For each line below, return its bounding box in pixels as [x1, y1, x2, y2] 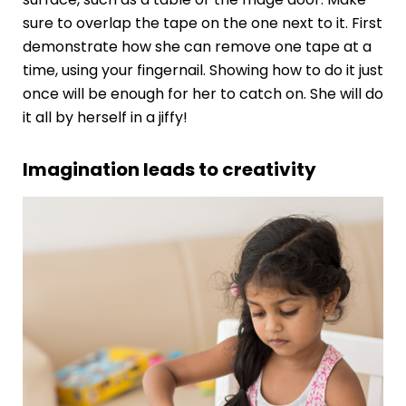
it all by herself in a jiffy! [22, 107, 188, 129]
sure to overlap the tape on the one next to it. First [22, 13, 382, 34]
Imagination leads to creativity [22, 157, 316, 183]
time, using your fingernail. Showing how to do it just [22, 60, 383, 82]
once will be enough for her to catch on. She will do [22, 83, 383, 105]
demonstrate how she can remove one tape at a [22, 36, 372, 58]
